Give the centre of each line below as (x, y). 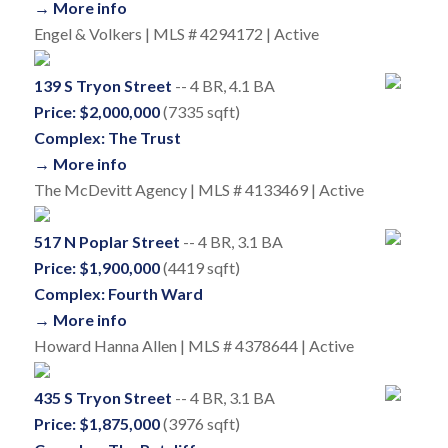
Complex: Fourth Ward (118, 294)
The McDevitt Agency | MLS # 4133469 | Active (198, 190)
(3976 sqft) (199, 424)
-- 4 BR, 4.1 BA (223, 86)
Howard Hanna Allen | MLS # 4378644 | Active (193, 346)
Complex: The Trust (107, 138)
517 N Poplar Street (106, 242)
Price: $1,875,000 (96, 424)
